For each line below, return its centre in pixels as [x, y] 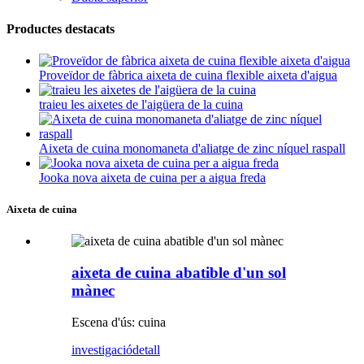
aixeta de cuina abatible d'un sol [179, 273]
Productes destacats [61, 28]
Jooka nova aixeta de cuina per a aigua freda [152, 178]
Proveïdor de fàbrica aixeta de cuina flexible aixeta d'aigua [188, 76]
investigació [102, 349]
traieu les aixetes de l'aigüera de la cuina [141, 105]
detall [146, 349]
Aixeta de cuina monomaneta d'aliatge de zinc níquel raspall [192, 149]
